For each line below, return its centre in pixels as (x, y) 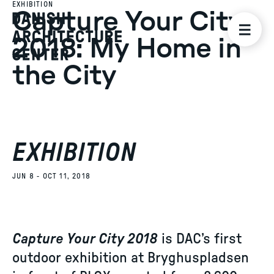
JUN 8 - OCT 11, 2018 (51, 176)
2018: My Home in (127, 49)
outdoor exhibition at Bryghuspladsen (131, 258)
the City (64, 76)
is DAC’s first (200, 239)
